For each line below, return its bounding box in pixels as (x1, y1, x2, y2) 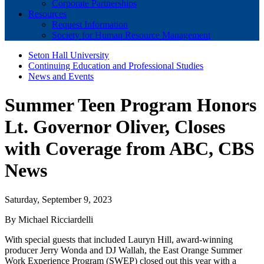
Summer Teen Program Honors (5, 94, 256, 116)
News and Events (28, 71, 94, 81)
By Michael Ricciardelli (5, 214, 93, 225)
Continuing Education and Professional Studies (28, 61, 203, 71)
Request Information (52, 19, 128, 29)
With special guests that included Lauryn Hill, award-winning (5, 234, 233, 245)
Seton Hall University (28, 50, 109, 60)
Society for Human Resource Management (52, 30, 210, 40)
